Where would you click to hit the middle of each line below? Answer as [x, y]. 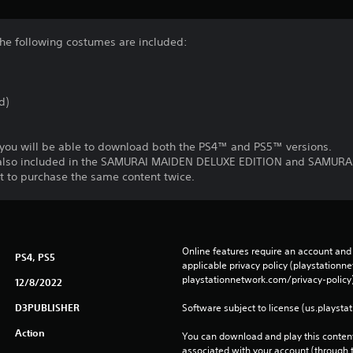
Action [30, 333]
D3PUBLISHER [47, 308]
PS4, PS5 [35, 257]
